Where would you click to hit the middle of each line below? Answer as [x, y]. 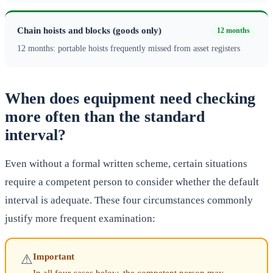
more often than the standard [105, 117]
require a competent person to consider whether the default [132, 182]
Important [54, 256]
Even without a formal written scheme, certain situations [126, 164]
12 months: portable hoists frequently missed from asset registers [129, 49]
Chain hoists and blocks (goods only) [89, 31]
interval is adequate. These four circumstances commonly [129, 200]
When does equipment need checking [130, 99]
